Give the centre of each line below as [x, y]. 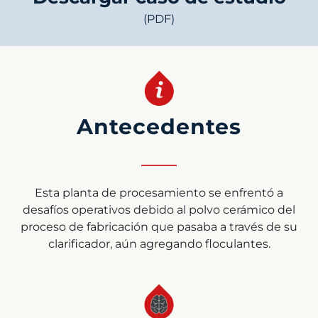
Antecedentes [159, 126]
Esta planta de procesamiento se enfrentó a [159, 192]
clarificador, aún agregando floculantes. [159, 243]
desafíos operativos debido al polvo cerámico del [159, 209]
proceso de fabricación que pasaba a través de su [159, 226]
